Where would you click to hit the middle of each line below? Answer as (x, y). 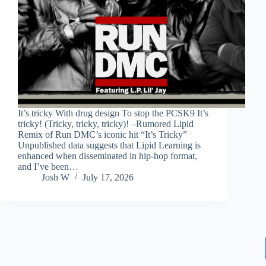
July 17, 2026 (108, 177)
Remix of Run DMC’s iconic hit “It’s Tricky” (104, 134)
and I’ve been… (48, 166)
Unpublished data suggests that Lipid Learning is (109, 145)
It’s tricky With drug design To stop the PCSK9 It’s (113, 113)
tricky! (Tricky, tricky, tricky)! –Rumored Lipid (106, 123)
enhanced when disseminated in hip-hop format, (107, 156)
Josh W (56, 177)
